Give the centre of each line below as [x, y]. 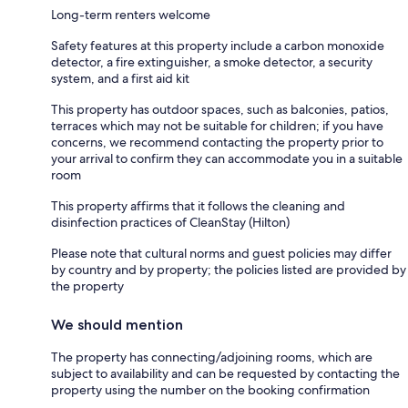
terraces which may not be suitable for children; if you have [217, 125]
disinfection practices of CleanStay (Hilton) [170, 222]
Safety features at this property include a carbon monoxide [218, 45]
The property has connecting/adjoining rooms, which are [212, 357]
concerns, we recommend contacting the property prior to [217, 142]
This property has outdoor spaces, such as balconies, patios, [220, 109]
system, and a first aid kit [120, 78]
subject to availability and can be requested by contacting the [225, 373]
